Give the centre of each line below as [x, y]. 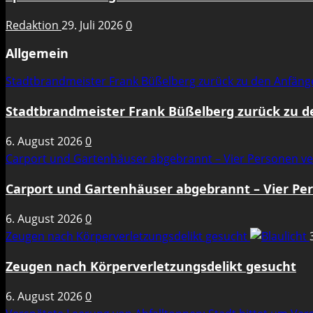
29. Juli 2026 [94, 26]
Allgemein [37, 53]
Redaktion [34, 26]
